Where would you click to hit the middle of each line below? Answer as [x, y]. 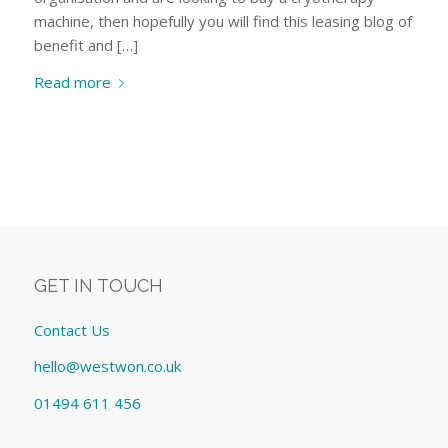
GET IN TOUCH [98, 285]
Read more [72, 81]
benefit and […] [85, 45]
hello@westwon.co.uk [107, 366]
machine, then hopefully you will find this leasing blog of [222, 21]
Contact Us [71, 329]
